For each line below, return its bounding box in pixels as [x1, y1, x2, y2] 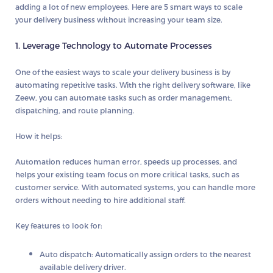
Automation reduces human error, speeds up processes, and [15, 157, 237, 166]
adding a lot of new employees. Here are [15, 2, 164, 11]
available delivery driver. [40, 262, 126, 271]
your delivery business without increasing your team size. [15, 15, 222, 24]
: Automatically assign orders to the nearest [91, 249, 251, 258]
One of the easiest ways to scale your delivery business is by [15, 67, 230, 76]
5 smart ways [164, 2, 212, 11]
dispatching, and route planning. [15, 105, 135, 115]
